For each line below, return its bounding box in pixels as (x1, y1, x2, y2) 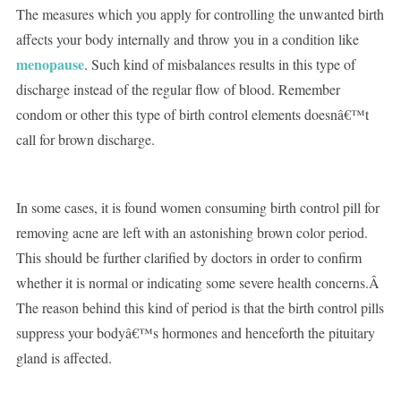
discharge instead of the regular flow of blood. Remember (15, 80, 340, 99)
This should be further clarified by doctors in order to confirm (15, 248, 362, 268)
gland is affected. (15, 348, 112, 368)
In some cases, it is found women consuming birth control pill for (15, 198, 380, 218)
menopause (15, 54, 84, 75)
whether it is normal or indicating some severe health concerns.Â (15, 273, 384, 293)
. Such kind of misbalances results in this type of (83, 55, 355, 74)
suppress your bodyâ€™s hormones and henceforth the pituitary (15, 323, 375, 343)
